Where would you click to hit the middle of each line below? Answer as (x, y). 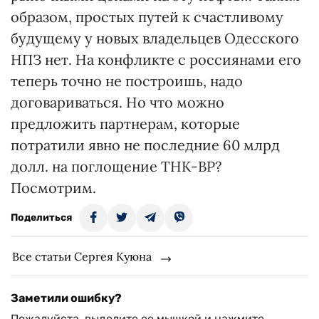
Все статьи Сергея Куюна (82, 256)
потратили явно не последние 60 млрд (145, 145)
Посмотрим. (53, 188)
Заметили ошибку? (66, 298)
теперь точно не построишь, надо (127, 81)
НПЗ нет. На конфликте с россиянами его (156, 59)
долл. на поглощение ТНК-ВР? (116, 166)
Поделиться (41, 218)
